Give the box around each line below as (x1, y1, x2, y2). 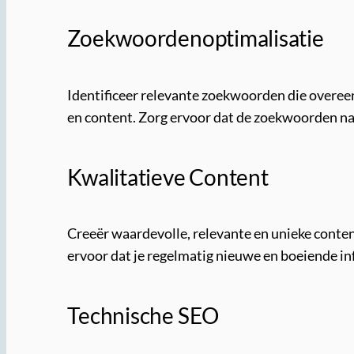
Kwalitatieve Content (67, 163, 269, 190)
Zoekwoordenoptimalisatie (67, 24, 324, 52)
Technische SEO (67, 302, 220, 330)
